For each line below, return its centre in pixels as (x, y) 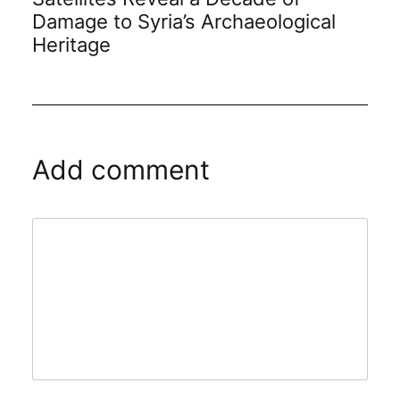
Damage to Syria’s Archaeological (184, 21)
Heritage (71, 44)
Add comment (121, 170)
